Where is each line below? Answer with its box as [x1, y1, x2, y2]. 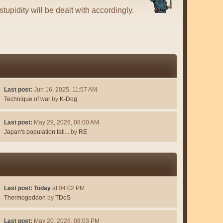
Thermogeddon [3, 194, 46, 202]
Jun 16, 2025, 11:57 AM [33, 86, 97, 94]
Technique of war [3, 96, 50, 103]
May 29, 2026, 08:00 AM [33, 119, 99, 126]
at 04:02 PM [50, 185, 85, 192]
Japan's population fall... [3, 128, 69, 136]
